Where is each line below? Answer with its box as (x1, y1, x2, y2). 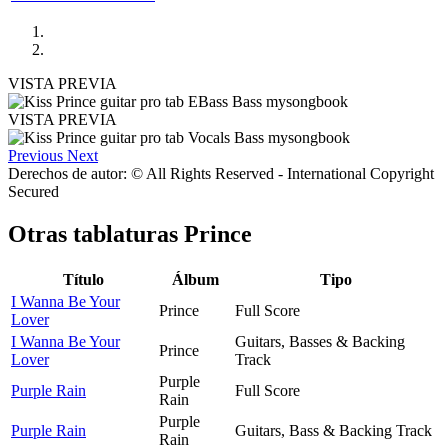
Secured (8, 182, 59, 200)
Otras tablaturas (8, 220, 184, 247)
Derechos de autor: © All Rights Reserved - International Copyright (8, 164, 434, 182)
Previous (8, 146, 63, 164)
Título (62, 270, 104, 288)
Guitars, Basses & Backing (235, 332, 405, 350)
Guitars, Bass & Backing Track (235, 421, 432, 439)
